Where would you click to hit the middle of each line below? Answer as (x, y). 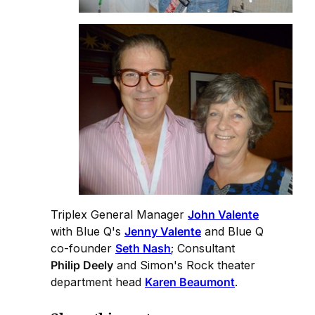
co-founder (83, 249)
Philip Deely (82, 265)
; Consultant (203, 249)
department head (98, 282)
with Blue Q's (88, 232)
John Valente (223, 215)
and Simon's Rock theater (184, 265)
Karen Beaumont (190, 282)
